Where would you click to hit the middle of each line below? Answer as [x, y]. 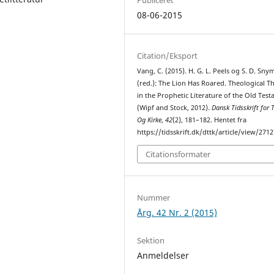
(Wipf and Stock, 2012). [175, 108]
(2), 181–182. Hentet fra [210, 120]
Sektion [151, 240]
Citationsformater [178, 154]
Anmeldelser [163, 255]
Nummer [154, 197]
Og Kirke [150, 120]
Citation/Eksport [168, 56]
